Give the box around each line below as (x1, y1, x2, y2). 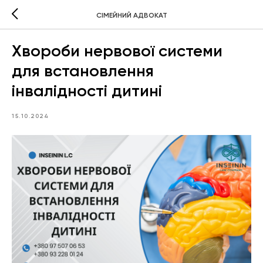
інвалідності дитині (12, 81, 162, 100)
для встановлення (12, 61, 154, 80)
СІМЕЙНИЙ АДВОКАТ (96, 11, 167, 19)
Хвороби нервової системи (12, 41, 222, 60)
